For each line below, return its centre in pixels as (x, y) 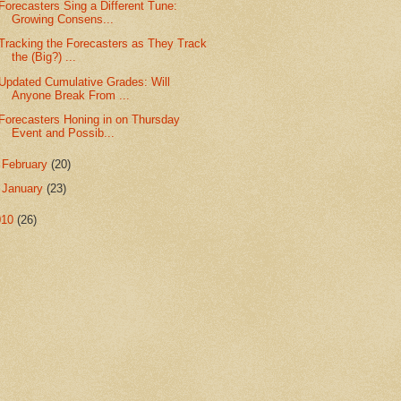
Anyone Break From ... (71, 95)
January (25, 189)
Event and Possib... (64, 132)
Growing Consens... (63, 20)
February (27, 164)
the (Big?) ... (44, 57)
